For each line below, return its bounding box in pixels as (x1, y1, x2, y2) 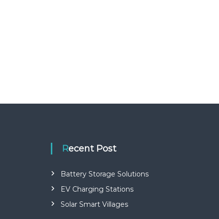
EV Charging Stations (61, 185, 134, 194)
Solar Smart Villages (61, 200, 129, 209)
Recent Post (68, 143, 117, 154)
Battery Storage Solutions (61, 170, 149, 178)
